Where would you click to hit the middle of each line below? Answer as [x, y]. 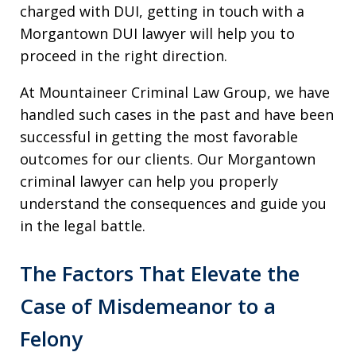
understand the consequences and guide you [173, 203]
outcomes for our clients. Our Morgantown [168, 159]
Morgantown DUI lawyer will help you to [157, 33]
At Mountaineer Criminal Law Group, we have [175, 92]
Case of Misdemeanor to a [148, 306]
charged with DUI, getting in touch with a [162, 11]
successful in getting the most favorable [159, 137]
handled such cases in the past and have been [177, 114]
